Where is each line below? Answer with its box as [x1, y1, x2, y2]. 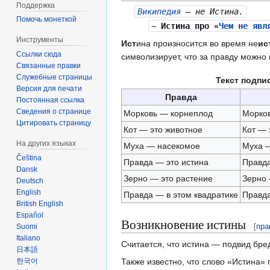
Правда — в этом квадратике [123, 189, 238, 199]
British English [16, 199, 64, 208]
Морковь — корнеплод [123, 108, 213, 118]
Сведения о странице [16, 107, 92, 116]
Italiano [16, 233, 41, 242]
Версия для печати [16, 84, 83, 93]
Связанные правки [16, 61, 81, 71]
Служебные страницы [16, 73, 93, 82]
